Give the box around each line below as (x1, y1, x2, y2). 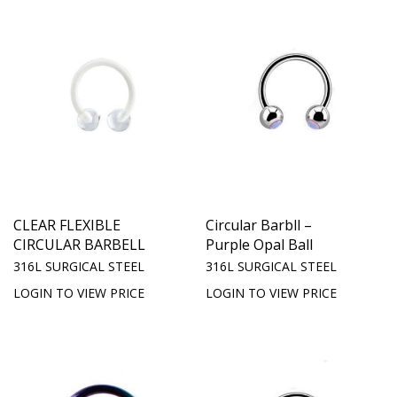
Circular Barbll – (206, 214, 312, 235)
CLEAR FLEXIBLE (13, 214, 121, 235)
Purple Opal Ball (206, 234, 313, 254)
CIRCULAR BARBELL (13, 234, 145, 254)
